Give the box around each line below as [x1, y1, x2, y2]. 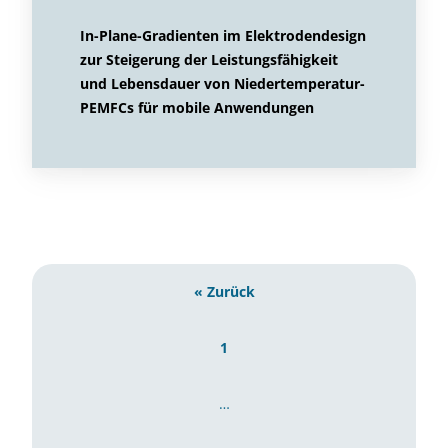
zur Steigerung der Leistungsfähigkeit [80, 50, 338, 69]
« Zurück [193, 282, 255, 301]
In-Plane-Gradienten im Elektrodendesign [80, 26, 366, 45]
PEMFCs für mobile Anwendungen [80, 98, 314, 117]
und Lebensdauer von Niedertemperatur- [80, 74, 365, 93]
